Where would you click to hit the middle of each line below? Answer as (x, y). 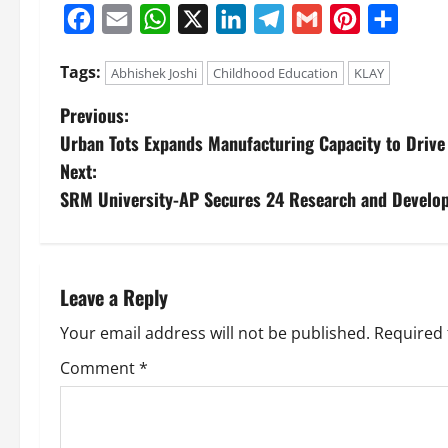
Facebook (130, 18)
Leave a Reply (114, 296)
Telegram (319, 18)
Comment (99, 367)
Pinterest (394, 18)
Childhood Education (275, 72)
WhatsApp (209, 18)
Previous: (94, 114)
